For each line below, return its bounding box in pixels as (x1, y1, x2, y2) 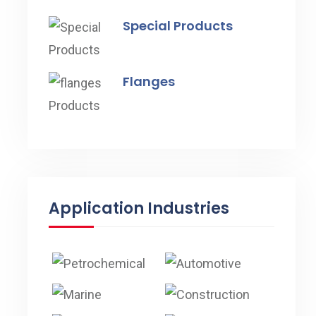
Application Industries (48, 197, 229, 220)
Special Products (122, 17, 233, 35)
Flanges (122, 73, 175, 91)
